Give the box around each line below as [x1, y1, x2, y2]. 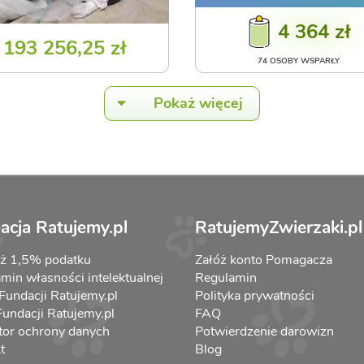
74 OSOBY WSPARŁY [258, 54, 340, 67]
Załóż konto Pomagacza [195, 250, 332, 269]
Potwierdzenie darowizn [195, 322, 334, 340]
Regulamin [195, 268, 257, 287]
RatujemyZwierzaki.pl [195, 215, 362, 239]
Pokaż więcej [154, 93, 243, 113]
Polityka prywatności [195, 286, 314, 305]
